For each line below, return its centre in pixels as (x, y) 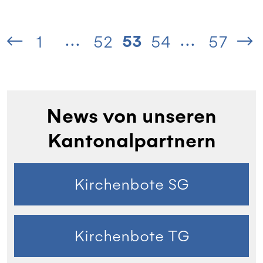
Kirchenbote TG (131, 236)
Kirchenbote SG (131, 184)
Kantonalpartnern (131, 141)
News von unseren (131, 116)
